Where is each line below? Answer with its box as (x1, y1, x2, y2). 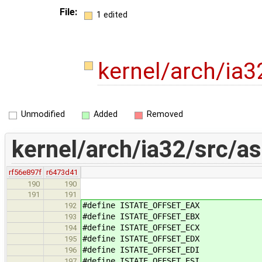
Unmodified (20, 109, 65, 120)
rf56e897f (9, 167, 42, 177)
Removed (146, 109, 183, 120)
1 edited (96, 9, 127, 20)
